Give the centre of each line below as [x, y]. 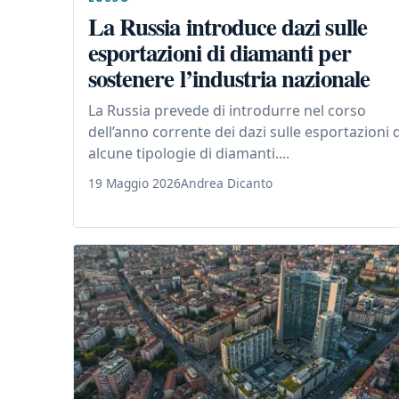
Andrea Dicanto [227, 183]
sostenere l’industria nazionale [229, 77]
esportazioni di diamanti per [220, 52]
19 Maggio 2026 [134, 183]
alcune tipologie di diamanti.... [189, 153]
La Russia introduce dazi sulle [228, 26]
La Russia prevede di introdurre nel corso [227, 110]
